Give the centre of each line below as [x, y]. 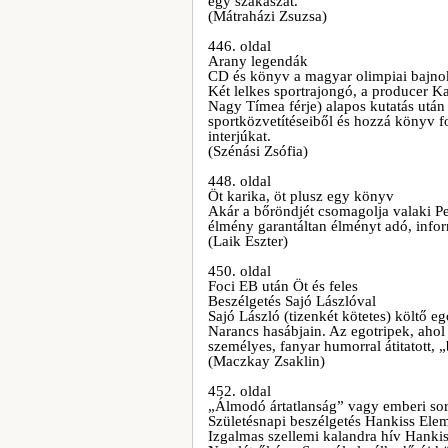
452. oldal [239, 391]
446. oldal [239, 46]
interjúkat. [239, 136]
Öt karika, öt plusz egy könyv [301, 196]
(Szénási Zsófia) [258, 151]
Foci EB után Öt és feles [283, 286]
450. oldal [239, 271]
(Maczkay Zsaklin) [266, 361]
